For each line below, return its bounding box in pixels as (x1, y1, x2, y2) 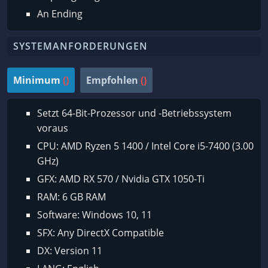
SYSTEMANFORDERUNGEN (13, 39, 148, 53)
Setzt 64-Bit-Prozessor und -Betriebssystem (37, 106, 232, 120)
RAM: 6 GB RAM (37, 190, 106, 204)
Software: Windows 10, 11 (37, 208, 152, 222)
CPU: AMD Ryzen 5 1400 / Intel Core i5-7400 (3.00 (37, 139, 254, 153)
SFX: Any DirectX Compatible (37, 226, 164, 240)
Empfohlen (86, 74, 138, 87)
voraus (37, 121, 68, 135)
